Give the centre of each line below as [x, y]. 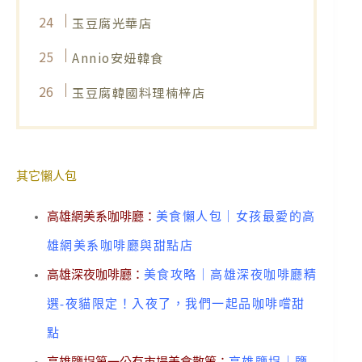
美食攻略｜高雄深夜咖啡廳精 [230, 275]
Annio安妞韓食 [118, 57]
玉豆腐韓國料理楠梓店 [139, 92]
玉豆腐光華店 [112, 22]
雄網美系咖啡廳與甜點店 [120, 246]
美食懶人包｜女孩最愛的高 [236, 217]
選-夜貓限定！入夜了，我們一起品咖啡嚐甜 [176, 304]
